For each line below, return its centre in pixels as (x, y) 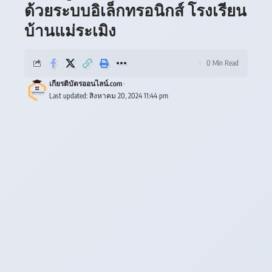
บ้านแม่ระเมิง (70, 30)
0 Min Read (223, 63)
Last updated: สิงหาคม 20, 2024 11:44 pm (108, 96)
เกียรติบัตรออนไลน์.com (85, 83)
